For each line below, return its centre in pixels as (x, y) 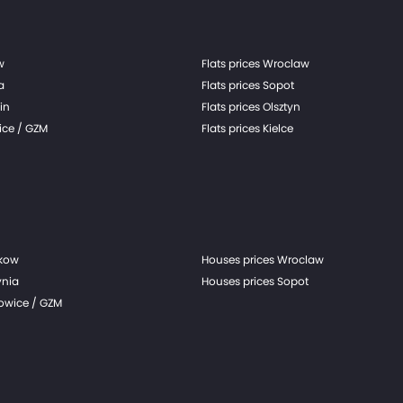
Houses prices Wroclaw (263, 260)
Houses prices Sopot (255, 281)
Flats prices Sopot (248, 85)
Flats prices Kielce (247, 128)
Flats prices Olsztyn (251, 107)
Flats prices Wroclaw (255, 63)
